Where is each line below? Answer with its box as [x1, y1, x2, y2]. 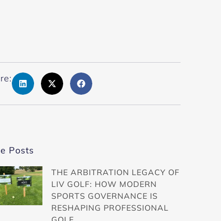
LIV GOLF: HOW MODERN [51, 179, 157, 189]
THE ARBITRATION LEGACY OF [51, 167, 180, 178]
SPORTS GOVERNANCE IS [51, 191, 158, 201]
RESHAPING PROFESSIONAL [51, 203, 169, 213]
